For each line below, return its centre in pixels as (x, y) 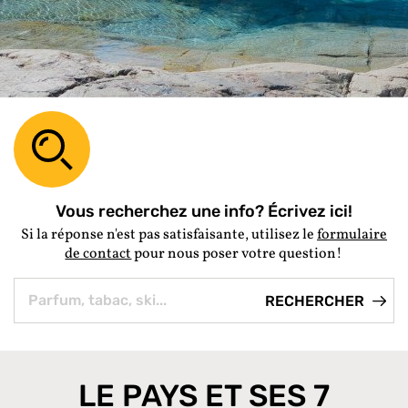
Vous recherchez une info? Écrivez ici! (204, 211)
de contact (98, 254)
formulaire (352, 235)
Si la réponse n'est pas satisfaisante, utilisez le (168, 235)
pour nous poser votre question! (237, 254)
